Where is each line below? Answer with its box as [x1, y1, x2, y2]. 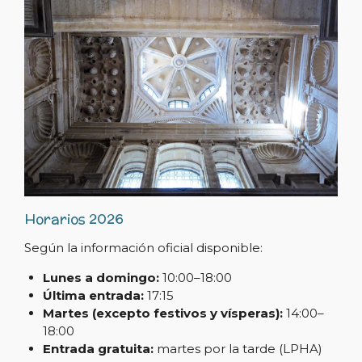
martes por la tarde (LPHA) [153, 341, 322, 357]
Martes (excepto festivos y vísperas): [42, 305, 283, 322]
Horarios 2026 [24, 209, 124, 229]
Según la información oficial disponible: [24, 240, 263, 256]
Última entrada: [42, 288, 144, 304]
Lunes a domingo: [42, 270, 159, 286]
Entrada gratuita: [42, 341, 154, 357]
